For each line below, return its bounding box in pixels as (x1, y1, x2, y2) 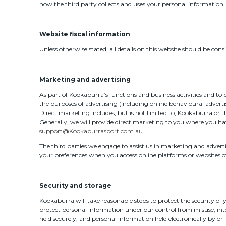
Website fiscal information (39, 30, 130, 38)
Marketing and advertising (39, 75, 131, 83)
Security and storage (39, 181, 111, 189)
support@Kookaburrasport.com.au (39, 127, 143, 135)
